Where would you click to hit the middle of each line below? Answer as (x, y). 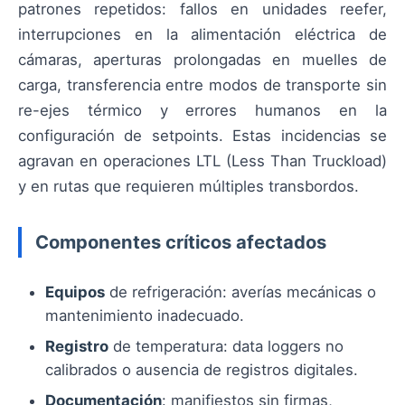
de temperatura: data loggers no (226, 346)
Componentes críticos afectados (181, 241)
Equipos (75, 292)
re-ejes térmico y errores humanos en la (202, 111)
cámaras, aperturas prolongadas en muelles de (202, 60)
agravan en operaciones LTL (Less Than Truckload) (202, 161)
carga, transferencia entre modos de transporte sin (202, 85)
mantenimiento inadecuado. (145, 315)
